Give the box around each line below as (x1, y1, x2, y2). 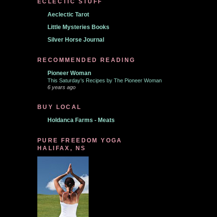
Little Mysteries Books (47, 24, 109, 31)
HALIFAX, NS (37, 145, 86, 152)
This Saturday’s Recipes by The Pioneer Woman (47, 77, 162, 83)
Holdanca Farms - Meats (47, 117, 115, 124)
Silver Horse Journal (47, 36, 104, 43)
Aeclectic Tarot (47, 11, 89, 18)
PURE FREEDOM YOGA (37, 137, 123, 144)
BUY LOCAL (37, 104, 82, 110)
